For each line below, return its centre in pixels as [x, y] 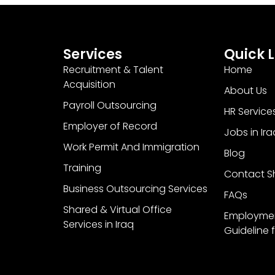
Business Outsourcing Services [136, 188]
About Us [245, 90]
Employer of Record [110, 126]
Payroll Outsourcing [110, 105]
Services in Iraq [99, 224]
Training [83, 168]
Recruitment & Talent [114, 69]
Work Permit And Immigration [132, 147]
